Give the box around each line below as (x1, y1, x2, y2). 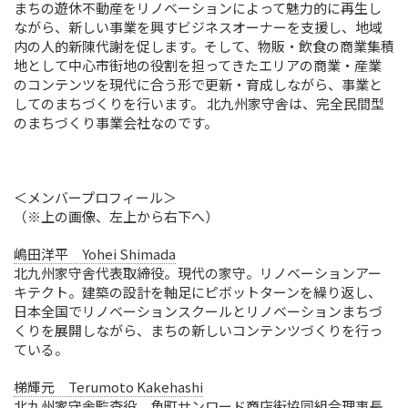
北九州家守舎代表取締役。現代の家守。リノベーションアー (14, 262, 382, 282)
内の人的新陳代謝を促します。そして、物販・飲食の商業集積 (14, 36, 394, 56)
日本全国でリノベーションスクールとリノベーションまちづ (14, 301, 382, 321)
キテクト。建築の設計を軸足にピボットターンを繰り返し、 (14, 281, 382, 301)
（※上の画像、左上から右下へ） (14, 206, 219, 226)
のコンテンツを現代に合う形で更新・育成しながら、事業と (14, 74, 382, 94)
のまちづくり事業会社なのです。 (14, 112, 218, 132)
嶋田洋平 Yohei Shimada (14, 243, 176, 263)
